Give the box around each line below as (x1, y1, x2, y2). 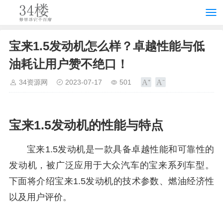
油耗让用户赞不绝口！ (9, 57, 128, 71)
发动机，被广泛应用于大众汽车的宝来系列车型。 (9, 160, 214, 170)
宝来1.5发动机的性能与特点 (9, 118, 163, 132)
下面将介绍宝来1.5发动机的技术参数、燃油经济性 (9, 176, 214, 186)
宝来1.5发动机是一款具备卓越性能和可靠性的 (27, 144, 214, 154)
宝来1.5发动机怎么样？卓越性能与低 (9, 39, 205, 53)
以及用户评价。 (9, 192, 72, 202)
